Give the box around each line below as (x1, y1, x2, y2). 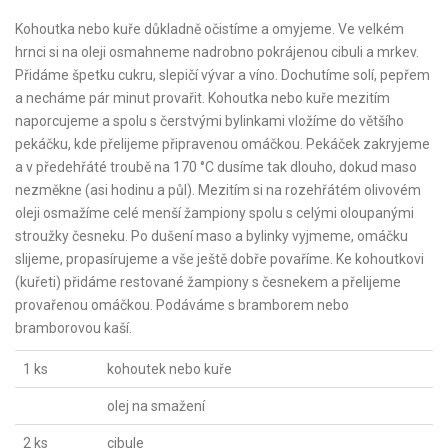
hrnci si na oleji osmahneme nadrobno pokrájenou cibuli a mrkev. (15, 44, 419, 60)
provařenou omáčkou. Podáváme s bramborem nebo (15, 297, 349, 313)
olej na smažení (107, 398, 205, 414)
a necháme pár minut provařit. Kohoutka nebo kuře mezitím (15, 90, 390, 106)
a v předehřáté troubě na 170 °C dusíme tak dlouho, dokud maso (15, 159, 417, 175)
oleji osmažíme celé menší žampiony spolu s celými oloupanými (15, 205, 414, 221)
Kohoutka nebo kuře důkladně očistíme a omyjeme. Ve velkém (15, 21, 404, 37)
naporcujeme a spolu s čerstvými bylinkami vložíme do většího (15, 113, 404, 129)
